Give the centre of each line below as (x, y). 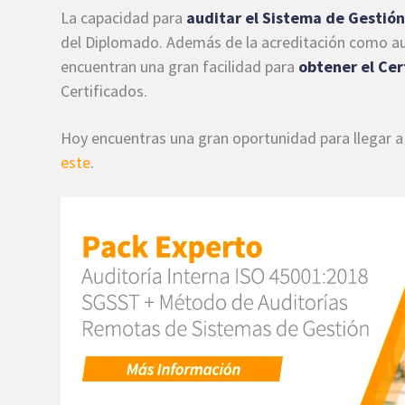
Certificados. (104, 90)
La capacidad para (124, 17)
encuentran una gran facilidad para (180, 66)
